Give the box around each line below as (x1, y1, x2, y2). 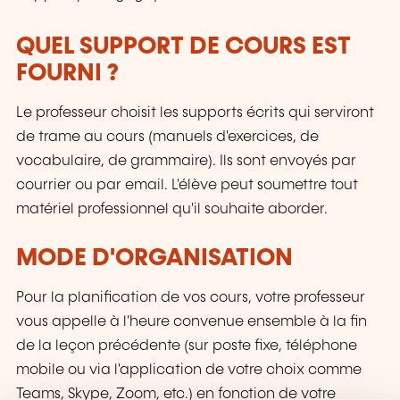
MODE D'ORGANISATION (16, 246, 293, 271)
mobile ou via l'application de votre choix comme (16, 362, 362, 379)
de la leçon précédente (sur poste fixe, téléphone (16, 338, 357, 354)
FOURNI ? (16, 61, 119, 86)
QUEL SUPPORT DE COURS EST (16, 34, 351, 59)
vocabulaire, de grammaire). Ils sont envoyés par (16, 153, 356, 169)
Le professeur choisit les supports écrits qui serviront (16, 104, 374, 121)
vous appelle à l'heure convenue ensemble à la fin (16, 314, 367, 330)
